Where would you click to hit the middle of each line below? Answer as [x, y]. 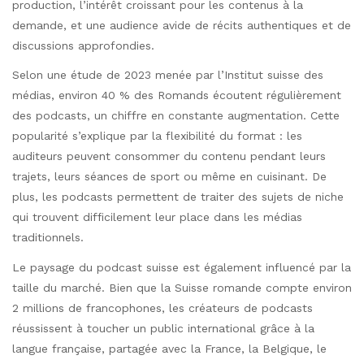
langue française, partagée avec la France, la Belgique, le [169, 348]
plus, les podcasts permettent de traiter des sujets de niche [178, 197]
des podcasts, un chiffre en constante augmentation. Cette [176, 116]
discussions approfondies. [83, 46]
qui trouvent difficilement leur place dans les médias [157, 217]
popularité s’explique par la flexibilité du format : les [157, 136]
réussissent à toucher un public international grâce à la [163, 328]
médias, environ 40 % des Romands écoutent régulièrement [177, 95]
